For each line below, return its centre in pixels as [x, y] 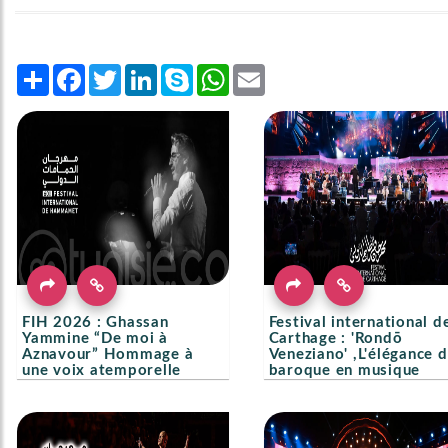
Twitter [144, 71]
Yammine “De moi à [95, 338]
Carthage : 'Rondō [335, 338]
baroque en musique [344, 370]
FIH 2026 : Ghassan [95, 322]
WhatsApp [263, 71]
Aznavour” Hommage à [108, 354]
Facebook [118, 71]
